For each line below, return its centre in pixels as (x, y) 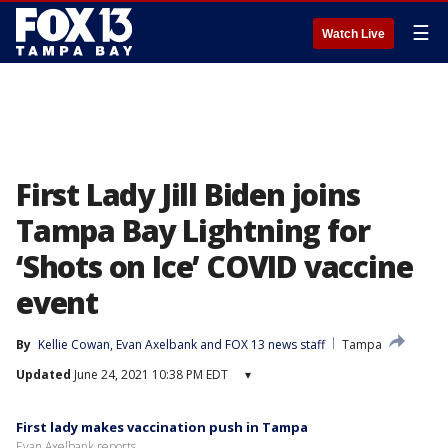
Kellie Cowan (74, 344)
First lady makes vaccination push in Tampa (162, 427)
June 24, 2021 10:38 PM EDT (149, 374)
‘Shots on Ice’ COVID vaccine (214, 266)
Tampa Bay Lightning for (193, 230)
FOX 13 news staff (275, 344)
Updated (43, 374)
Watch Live (353, 34)
